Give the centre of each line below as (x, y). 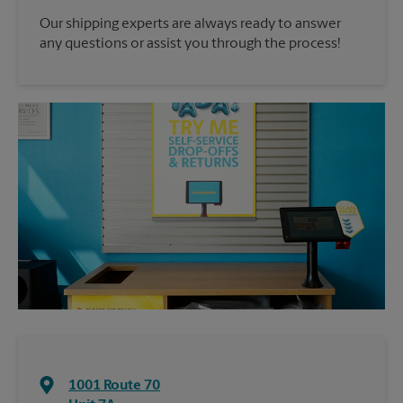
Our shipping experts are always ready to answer (190, 25)
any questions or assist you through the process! (190, 45)
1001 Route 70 (114, 386)
